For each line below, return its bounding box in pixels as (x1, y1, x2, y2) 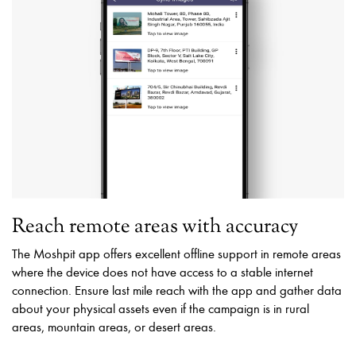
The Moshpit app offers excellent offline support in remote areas (12, 245, 341, 262)
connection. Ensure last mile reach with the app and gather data (12, 281, 342, 299)
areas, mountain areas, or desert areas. (12, 318, 216, 335)
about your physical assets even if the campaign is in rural (12, 300, 309, 317)
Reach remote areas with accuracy (12, 213, 298, 242)
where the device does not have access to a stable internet (12, 263, 313, 281)
